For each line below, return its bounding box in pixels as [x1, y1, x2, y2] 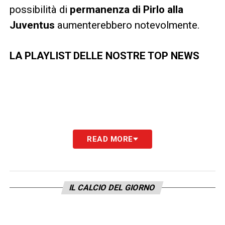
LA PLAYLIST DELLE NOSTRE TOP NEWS [9, 49, 199, 62]
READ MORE [87, 134, 133, 144]
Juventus [9, 19, 55, 31]
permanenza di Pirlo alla [67, 3, 183, 16]
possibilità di [9, 3, 67, 16]
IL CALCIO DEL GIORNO [68, 182, 157, 192]
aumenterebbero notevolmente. [54, 19, 200, 31]
